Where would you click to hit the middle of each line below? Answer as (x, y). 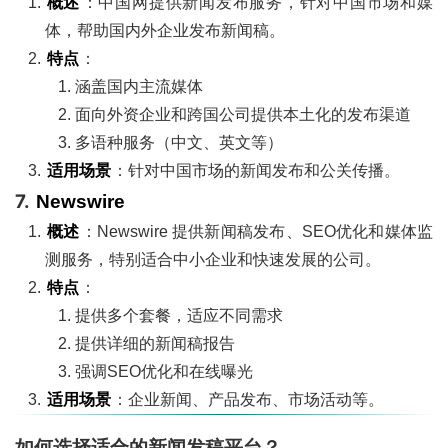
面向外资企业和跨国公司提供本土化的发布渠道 (243, 114)
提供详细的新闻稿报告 (155, 343)
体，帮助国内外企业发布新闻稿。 (165, 30)
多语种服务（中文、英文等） (179, 142)
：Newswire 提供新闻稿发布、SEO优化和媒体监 (257, 231)
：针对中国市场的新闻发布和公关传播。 (256, 170)
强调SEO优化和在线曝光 (164, 371)
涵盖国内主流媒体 (139, 86)
